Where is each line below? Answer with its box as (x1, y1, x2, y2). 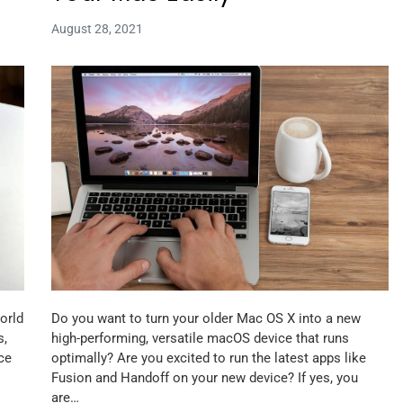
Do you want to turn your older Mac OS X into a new (50, 309, 361, 327)
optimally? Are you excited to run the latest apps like (50, 349, 366, 366)
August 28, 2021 (50, 22, 143, 36)
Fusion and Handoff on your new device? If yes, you (50, 369, 358, 386)
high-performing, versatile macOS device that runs (50, 329, 349, 346)
